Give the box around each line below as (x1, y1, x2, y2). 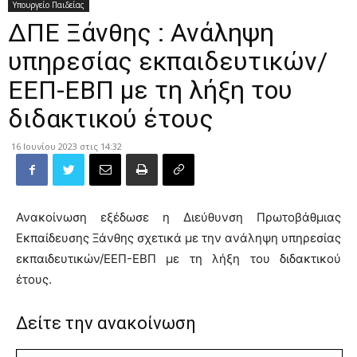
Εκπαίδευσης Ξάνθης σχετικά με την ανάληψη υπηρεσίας (16, 230, 341, 245)
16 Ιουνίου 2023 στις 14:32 (11, 140, 122, 152)
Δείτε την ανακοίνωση (16, 313, 196, 333)
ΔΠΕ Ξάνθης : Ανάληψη (8, 18, 274, 48)
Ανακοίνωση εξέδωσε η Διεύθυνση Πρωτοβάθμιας (16, 210, 341, 225)
